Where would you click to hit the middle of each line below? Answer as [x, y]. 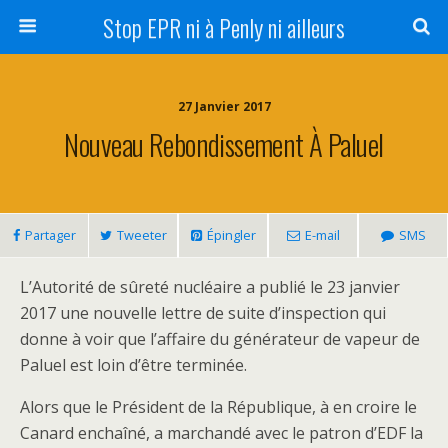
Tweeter [141, 235]
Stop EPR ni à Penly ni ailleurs [224, 27]
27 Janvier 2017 [224, 106]
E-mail [322, 235]
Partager [50, 235]
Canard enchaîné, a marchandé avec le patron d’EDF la [221, 433]
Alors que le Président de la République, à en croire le [218, 407]
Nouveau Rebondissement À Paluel [224, 144]
